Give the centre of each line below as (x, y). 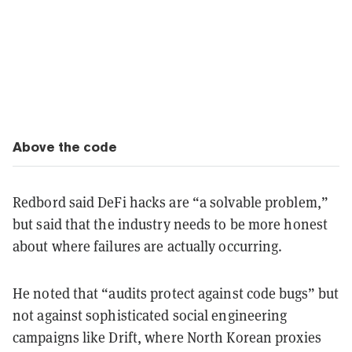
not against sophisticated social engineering (150, 315)
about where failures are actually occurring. (148, 246)
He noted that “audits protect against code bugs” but (176, 293)
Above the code (64, 147)
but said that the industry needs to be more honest (170, 224)
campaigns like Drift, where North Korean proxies (167, 337)
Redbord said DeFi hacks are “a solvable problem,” (170, 202)
